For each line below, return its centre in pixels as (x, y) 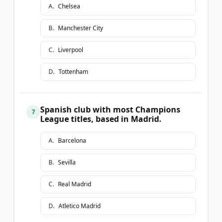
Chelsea (69, 6)
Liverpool (71, 50)
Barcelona (72, 140)
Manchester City (81, 28)
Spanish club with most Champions (110, 109)
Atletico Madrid (80, 206)
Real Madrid (75, 184)
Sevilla (67, 162)
